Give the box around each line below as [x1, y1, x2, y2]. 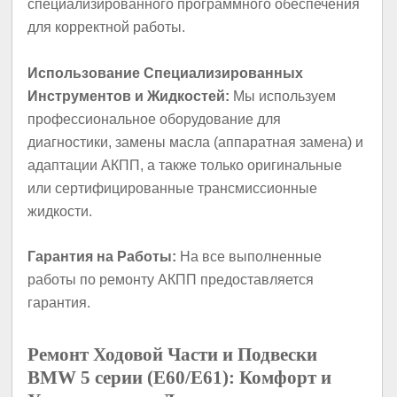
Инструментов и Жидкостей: [27, 88, 230, 104]
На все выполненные [176, 248, 323, 264]
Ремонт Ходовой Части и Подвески [27, 343, 318, 365]
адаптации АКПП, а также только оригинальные [27, 157, 343, 173]
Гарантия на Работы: [27, 248, 177, 264]
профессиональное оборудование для [27, 111, 282, 127]
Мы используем [230, 88, 337, 104]
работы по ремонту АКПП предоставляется [27, 271, 315, 287]
